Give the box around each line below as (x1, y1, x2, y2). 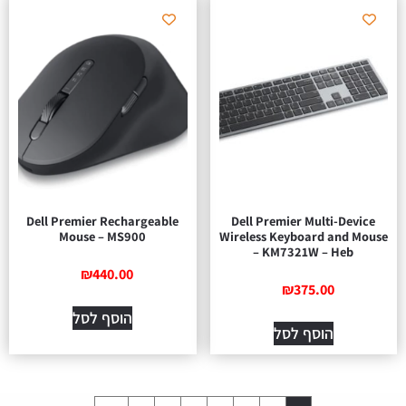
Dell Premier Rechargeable (26, 211, 179, 229)
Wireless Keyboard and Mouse (218, 227, 388, 245)
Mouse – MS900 (59, 227, 147, 245)
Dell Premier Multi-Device (231, 211, 376, 229)
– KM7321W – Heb (253, 242, 354, 260)
